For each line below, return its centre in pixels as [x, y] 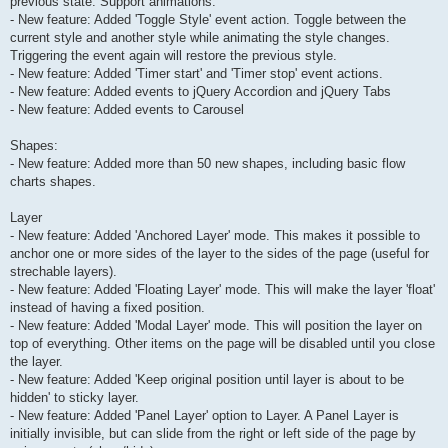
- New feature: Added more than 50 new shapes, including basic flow [207, 164]
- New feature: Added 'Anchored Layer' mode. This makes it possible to [215, 236]
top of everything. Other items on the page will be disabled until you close [222, 344]
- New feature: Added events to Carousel [127, 110]
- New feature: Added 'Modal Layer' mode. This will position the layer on [216, 326]
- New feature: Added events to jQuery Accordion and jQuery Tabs [200, 92]
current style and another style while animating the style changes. [200, 38]
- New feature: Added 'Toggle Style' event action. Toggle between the [208, 20]
